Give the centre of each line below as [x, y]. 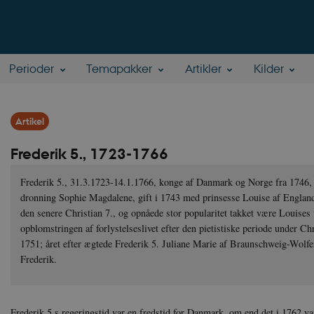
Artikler [203, 69]
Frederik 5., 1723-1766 [89, 155]
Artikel [30, 121]
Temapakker [120, 69]
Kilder [268, 69]
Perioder [32, 69]
